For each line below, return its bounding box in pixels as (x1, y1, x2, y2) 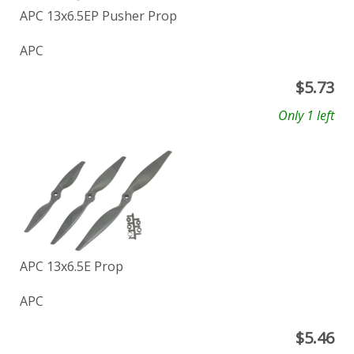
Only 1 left (278, 106, 334, 124)
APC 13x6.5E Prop (20, 258, 123, 276)
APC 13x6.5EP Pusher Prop (20, 6, 177, 24)
